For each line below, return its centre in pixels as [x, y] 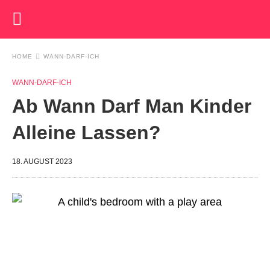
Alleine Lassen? [86, 133]
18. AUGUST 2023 [42, 162]
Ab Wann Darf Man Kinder [132, 106]
